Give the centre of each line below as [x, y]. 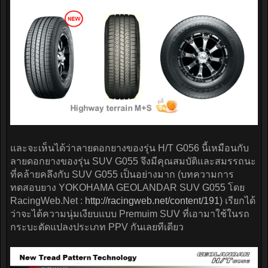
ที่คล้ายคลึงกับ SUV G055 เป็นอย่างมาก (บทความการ [122, 175]
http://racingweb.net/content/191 [152, 201]
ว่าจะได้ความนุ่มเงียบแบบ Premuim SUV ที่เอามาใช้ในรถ [130, 214]
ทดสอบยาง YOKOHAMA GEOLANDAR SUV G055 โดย [127, 188]
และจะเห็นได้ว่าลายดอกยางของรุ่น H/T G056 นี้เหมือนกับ [130, 148]
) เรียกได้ [237, 201]
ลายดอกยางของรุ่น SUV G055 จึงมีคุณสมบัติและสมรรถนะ [133, 162]
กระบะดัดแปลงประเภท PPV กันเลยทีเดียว [97, 227]
